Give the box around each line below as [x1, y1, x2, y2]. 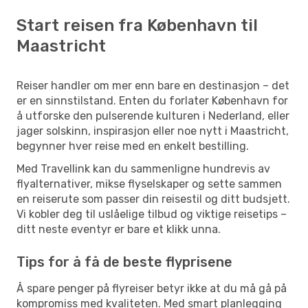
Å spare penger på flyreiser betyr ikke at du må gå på [16, 281, 287, 295]
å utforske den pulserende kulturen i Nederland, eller [16, 109, 289, 122]
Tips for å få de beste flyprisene [16, 253, 232, 270]
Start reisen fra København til [16, 15, 258, 35]
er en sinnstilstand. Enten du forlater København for [16, 93, 288, 107]
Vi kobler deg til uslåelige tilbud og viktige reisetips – [16, 207, 287, 221]
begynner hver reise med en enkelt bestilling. [16, 139, 249, 153]
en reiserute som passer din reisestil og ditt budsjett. [16, 192, 290, 206]
